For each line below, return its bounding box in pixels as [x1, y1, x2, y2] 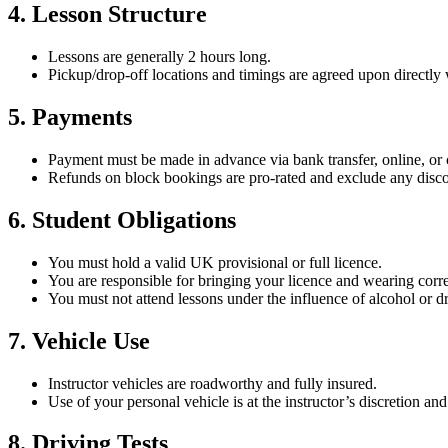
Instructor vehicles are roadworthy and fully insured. [48, 374, 377, 392]
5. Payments [8, 103, 132, 130]
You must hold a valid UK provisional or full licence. [48, 253, 382, 271]
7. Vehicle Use [8, 327, 150, 354]
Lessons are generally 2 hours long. [48, 48, 271, 66]
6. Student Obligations [8, 206, 236, 233]
